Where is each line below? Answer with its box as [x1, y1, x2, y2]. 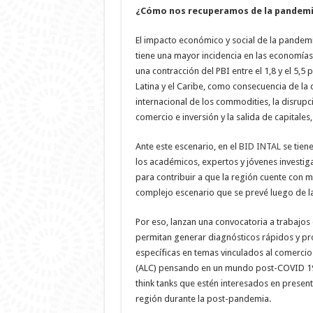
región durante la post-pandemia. [135, 293, 271, 304]
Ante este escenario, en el [135, 141, 237, 152]
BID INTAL [236, 141, 281, 152]
